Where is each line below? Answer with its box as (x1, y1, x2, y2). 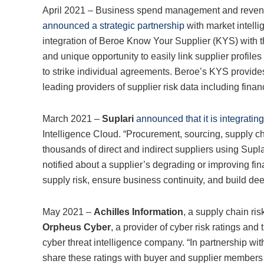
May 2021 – (42, 207, 94, 217)
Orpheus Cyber (42, 222, 111, 233)
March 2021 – (42, 114, 102, 124)
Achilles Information (94, 207, 183, 217)
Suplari (102, 114, 134, 124)
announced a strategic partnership (42, 21, 184, 31)
